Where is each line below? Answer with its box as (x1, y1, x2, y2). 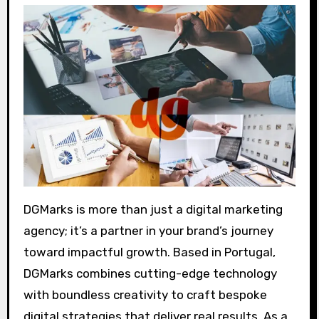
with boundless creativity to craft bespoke (23, 288, 267, 302)
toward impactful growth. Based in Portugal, (23, 245, 276, 259)
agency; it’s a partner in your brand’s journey (23, 224, 273, 238)
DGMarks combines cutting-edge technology (23, 266, 277, 281)
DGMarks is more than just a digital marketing (23, 202, 31, 216)
